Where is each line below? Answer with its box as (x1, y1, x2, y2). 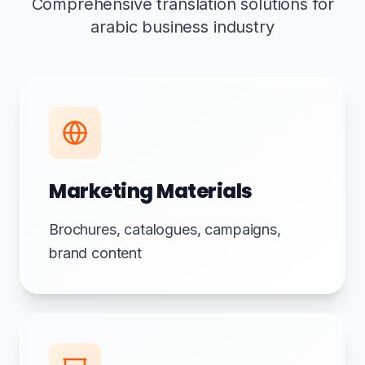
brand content (49, 244, 142, 262)
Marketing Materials (49, 178, 253, 204)
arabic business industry (90, 17, 275, 37)
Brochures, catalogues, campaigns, (49, 221, 281, 238)
